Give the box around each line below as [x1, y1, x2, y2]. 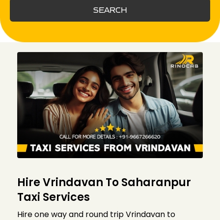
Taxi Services [17, 190, 90, 205]
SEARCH [93, 5, 127, 15]
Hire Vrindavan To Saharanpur [17, 175, 191, 191]
